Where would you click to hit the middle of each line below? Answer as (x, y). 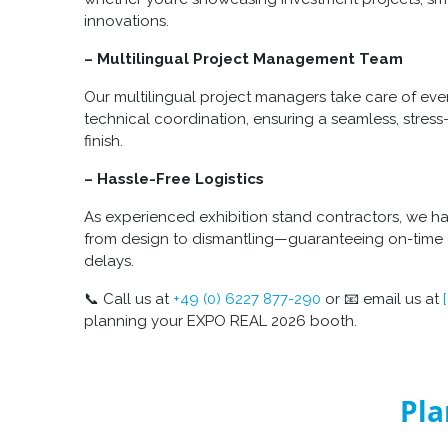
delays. (109, 261)
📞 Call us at (128, 299)
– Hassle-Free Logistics (174, 179)
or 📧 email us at (382, 299)
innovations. (126, 21)
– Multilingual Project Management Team (243, 59)
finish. (103, 141)
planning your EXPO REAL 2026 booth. (220, 321)
